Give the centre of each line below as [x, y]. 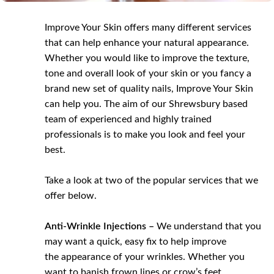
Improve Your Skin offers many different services [148, 27]
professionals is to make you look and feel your [145, 134]
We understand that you [208, 226]
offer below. [71, 195]
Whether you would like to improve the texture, [147, 58]
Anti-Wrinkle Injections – [100, 226]
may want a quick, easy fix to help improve [136, 241]
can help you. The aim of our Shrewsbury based [146, 104]
